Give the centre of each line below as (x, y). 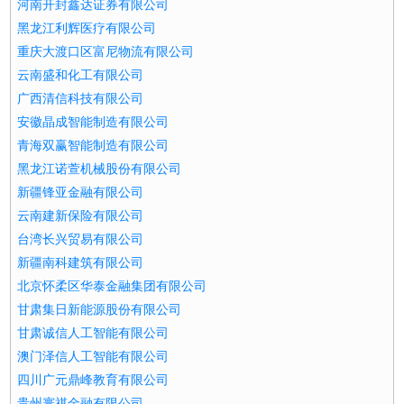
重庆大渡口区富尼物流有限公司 (106, 52)
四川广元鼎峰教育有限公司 (93, 380)
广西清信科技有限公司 (81, 99)
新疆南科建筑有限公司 (81, 263)
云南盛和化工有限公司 (81, 75)
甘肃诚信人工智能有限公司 (93, 333)
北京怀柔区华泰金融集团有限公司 (112, 286)
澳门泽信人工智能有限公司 (93, 357)
